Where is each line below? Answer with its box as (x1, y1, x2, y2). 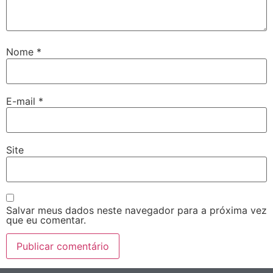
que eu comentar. (6, 214, 86, 226)
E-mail (6, 94, 38, 107)
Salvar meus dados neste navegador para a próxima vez (6, 204, 267, 216)
